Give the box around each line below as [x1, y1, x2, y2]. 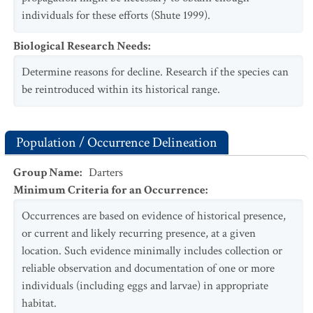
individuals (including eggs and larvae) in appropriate [22, 278, 268, 293]
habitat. [22, 296, 57, 311]
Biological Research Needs [13, 38, 148, 54]
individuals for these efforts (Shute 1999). [22, 8, 210, 23]
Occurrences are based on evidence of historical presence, [22, 208, 286, 224]
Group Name [13, 165, 80, 180]
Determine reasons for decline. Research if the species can [22, 64, 289, 80]
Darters [89, 165, 123, 180]
